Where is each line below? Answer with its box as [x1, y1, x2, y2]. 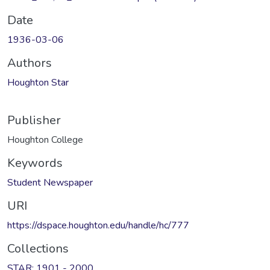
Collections [7, 240, 69, 257]
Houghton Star [7, 75, 69, 89]
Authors [7, 54, 52, 71]
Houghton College [7, 133, 83, 146]
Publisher [7, 111, 61, 128]
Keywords [7, 154, 63, 171]
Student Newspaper [7, 175, 93, 189]
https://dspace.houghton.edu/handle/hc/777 [7, 218, 189, 232]
